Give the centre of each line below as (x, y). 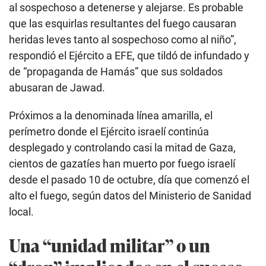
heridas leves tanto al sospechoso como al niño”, (123, 40)
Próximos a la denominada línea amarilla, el (111, 116)
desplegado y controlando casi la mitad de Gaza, (122, 148)
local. (21, 212)
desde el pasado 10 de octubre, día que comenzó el (129, 180)
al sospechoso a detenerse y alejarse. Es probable (126, 8)
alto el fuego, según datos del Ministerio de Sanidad (130, 196)
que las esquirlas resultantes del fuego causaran (123, 24)
